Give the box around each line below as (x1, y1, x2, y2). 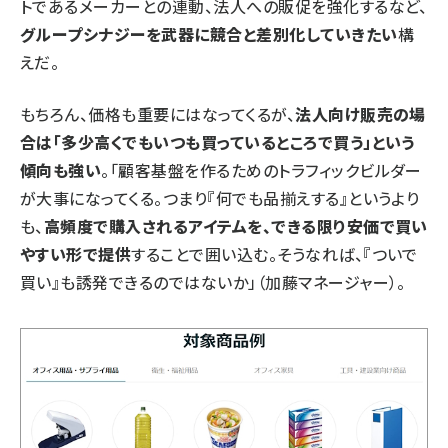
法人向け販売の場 (295, 101, 426, 126)
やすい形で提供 (20, 241, 132, 266)
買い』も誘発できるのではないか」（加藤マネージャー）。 (20, 269, 406, 294)
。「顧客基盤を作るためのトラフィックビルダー (101, 157, 422, 182)
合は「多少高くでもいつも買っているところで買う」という (20, 129, 415, 154)
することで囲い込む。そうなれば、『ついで (131, 241, 418, 266)
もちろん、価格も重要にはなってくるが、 (20, 101, 296, 126)
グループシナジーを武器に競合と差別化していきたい (20, 21, 398, 46)
